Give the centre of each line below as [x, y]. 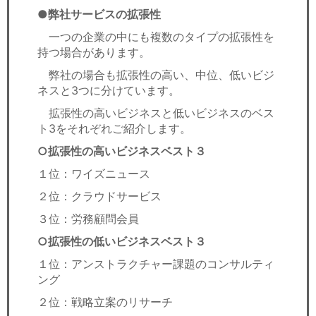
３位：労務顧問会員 [88, 219]
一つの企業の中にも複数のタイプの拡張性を [156, 37]
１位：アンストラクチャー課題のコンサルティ [156, 264]
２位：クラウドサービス [99, 196]
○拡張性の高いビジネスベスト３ [122, 151]
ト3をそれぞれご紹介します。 [114, 128]
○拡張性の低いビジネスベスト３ [122, 241]
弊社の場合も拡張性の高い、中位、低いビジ [156, 75]
